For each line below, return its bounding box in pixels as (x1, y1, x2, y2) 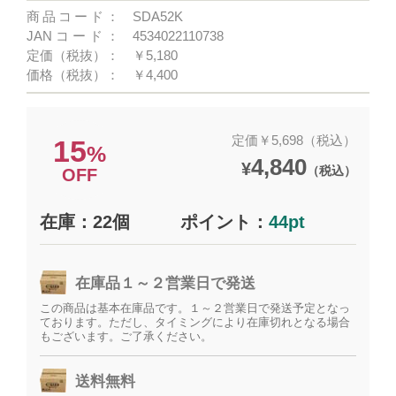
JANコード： (27, 28, 120, 43)
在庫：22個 (40, 212, 131, 232)
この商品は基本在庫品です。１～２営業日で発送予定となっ (40, 301, 351, 315)
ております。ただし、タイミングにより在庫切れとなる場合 (40, 316, 351, 329)
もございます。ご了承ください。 (40, 330, 213, 343)
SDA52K (133, 9, 184, 24)
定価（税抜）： (27, 48, 120, 63)
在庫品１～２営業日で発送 (75, 275, 256, 293)
